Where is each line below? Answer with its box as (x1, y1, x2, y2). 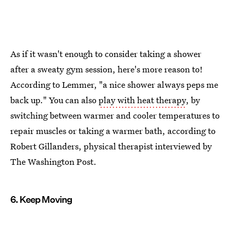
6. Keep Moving (10, 194, 72, 205)
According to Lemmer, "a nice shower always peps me (10, 79, 218, 91)
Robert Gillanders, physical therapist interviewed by (10, 140, 212, 152)
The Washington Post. (10, 156, 97, 168)
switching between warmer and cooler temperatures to (10, 109, 220, 122)
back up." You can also (10, 94, 99, 106)
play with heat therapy (99, 94, 186, 106)
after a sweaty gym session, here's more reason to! (10, 63, 203, 75)
